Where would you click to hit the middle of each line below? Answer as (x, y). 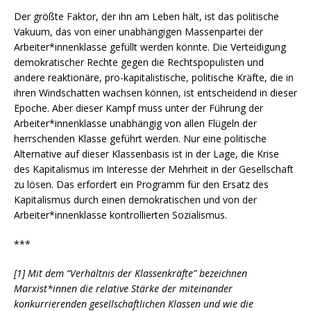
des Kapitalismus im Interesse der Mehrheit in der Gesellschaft (154, 169)
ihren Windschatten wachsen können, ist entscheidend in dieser (155, 92)
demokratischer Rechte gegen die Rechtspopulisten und (139, 62)
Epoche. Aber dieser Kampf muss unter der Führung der (138, 108)
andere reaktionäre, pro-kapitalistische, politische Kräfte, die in (154, 77)
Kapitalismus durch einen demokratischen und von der (135, 199)
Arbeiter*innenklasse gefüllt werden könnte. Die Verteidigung (150, 47)
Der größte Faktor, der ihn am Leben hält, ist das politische (146, 16)
